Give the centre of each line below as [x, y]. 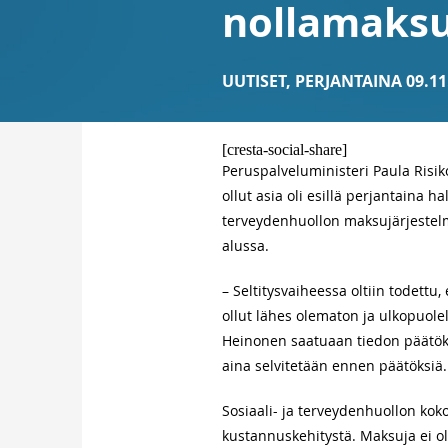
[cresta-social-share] [284, 149]
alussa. [245, 245]
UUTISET [254, 81]
